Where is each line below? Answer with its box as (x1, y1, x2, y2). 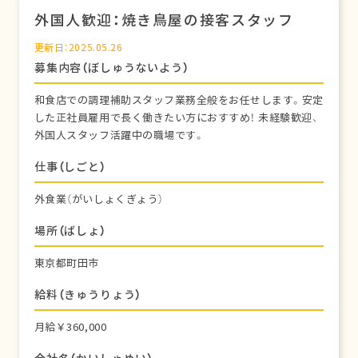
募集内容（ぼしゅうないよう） (34, 60, 189, 75)
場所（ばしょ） (34, 223, 106, 238)
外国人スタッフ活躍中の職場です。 (34, 129, 205, 142)
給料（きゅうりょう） (34, 287, 142, 302)
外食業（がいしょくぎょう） (34, 193, 164, 206)
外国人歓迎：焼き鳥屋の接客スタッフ (34, 11, 294, 30)
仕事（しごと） (34, 159, 106, 174)
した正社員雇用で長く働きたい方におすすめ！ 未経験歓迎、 (34, 111, 319, 125)
